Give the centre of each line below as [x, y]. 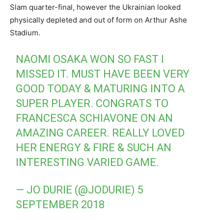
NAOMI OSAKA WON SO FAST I [90, 59]
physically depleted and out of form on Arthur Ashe [98, 20]
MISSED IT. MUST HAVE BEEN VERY [103, 74]
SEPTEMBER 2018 [60, 204]
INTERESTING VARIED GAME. [88, 162]
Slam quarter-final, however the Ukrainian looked [95, 7]
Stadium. [25, 32]
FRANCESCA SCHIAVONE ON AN [95, 118]
